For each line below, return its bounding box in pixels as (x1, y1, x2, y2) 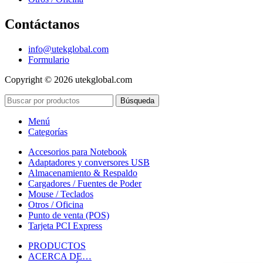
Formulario (28, 54, 69, 65)
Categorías (28, 126, 68, 137)
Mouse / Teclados (28, 188, 93, 199)
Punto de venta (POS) (28, 210, 109, 220)
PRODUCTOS (28, 240, 86, 251)
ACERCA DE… (28, 251, 92, 261)
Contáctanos (5, 16, 79, 32)
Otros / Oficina (28, 199, 83, 210)
